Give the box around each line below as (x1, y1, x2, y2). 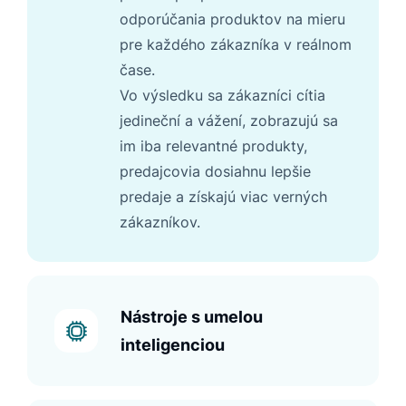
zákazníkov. (120, 213, 200, 232)
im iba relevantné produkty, (120, 137, 307, 156)
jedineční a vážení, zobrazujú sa (120, 111, 338, 130)
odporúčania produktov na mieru (120, 10, 345, 29)
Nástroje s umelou (121, 307, 263, 327)
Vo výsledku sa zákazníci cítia (120, 86, 325, 105)
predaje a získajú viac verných (120, 188, 327, 207)
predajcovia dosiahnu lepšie (120, 162, 311, 181)
